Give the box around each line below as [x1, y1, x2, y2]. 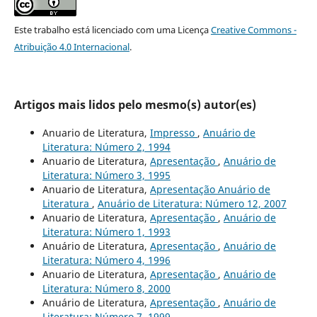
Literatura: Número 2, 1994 [42, 139, 171, 154]
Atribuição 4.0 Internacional [13, 40, 129, 53]
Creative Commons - [210, 23, 296, 36]
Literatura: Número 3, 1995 [42, 168, 171, 182]
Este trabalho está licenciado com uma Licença [13, 23, 211, 36]
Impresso [149, 125, 197, 139]
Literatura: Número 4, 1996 [42, 253, 171, 267]
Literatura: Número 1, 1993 [42, 224, 171, 238]
